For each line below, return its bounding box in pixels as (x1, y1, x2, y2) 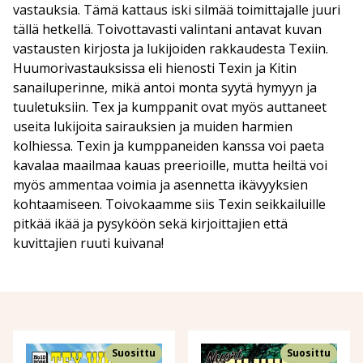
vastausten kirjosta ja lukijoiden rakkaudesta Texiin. (13, 39, 328, 58)
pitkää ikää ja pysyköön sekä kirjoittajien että (13, 214, 288, 233)
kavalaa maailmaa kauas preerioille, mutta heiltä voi (13, 156, 327, 174)
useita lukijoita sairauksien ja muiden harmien (13, 117, 293, 135)
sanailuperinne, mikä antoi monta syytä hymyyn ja (13, 78, 317, 96)
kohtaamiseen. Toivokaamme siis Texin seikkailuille (13, 194, 326, 213)
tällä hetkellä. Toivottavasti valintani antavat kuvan (13, 19, 322, 38)
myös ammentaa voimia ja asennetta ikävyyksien (13, 175, 308, 194)
